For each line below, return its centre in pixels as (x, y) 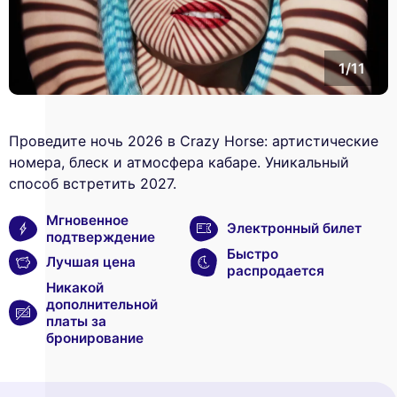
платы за (76, 321)
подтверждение (101, 237)
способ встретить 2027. (93, 183)
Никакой (75, 287)
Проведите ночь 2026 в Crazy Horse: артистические (194, 140)
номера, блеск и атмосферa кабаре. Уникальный (179, 162)
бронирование (95, 338)
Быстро (253, 253)
